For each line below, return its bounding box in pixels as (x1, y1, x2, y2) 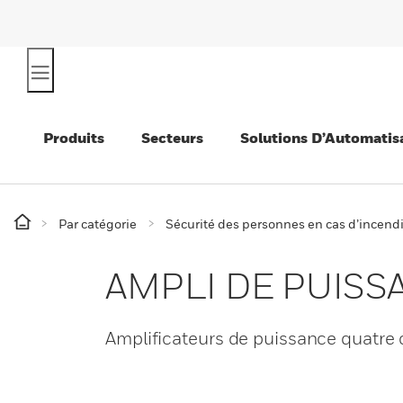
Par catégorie (58, 216, 137, 231)
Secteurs (141, 129, 203, 147)
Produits (43, 129, 104, 147)
